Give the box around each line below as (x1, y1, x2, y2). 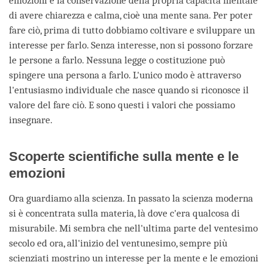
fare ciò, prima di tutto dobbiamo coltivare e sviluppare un (9, 25, 255, 36)
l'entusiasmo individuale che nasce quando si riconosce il (9, 84, 249, 96)
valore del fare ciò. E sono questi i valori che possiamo (9, 99, 235, 111)
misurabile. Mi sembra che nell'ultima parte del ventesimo (9, 223, 258, 234)
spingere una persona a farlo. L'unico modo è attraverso (9, 69, 241, 81)
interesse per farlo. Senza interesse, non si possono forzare (9, 39, 253, 51)
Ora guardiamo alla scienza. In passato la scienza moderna (9, 193, 253, 205)
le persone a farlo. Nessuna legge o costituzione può (9, 54, 225, 66)
